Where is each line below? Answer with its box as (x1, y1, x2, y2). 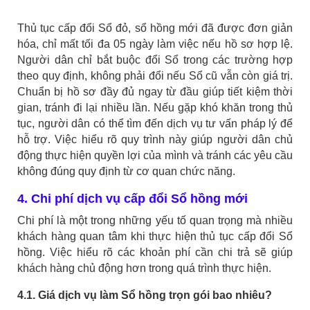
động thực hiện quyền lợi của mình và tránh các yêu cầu (17, 149, 293, 162)
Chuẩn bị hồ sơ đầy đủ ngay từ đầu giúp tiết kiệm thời (17, 86, 293, 98)
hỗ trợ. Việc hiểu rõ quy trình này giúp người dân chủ (17, 134, 293, 146)
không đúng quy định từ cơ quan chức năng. (17, 165, 235, 178)
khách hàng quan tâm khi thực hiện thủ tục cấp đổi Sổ (17, 230, 293, 243)
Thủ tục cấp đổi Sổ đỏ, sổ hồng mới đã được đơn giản (17, 22, 293, 35)
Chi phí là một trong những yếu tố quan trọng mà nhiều (17, 215, 293, 227)
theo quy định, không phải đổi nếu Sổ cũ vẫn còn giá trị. (17, 70, 293, 82)
